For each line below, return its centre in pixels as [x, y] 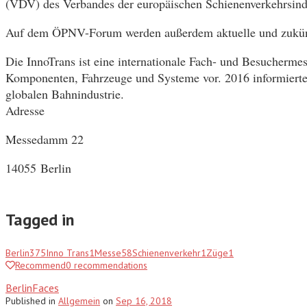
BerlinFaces [32, 287]
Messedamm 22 [45, 139]
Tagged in [40, 219]
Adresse [25, 110]
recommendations [109, 265]
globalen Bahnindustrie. [65, 94]
